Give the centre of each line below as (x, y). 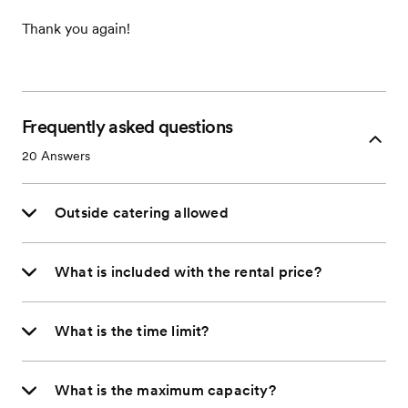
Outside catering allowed (142, 213)
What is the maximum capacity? (165, 390)
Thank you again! (76, 29)
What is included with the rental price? (188, 272)
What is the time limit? (132, 331)
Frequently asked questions (127, 127)
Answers (64, 156)
